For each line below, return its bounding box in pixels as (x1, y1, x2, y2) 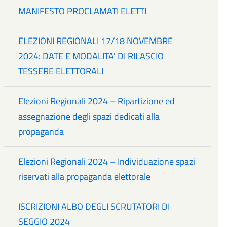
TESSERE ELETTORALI (18, 64, 104, 78)
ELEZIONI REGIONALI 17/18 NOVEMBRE (18, 33, 173, 48)
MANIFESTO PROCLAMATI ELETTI (18, 4, 147, 18)
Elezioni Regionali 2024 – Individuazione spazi (18, 154, 196, 168)
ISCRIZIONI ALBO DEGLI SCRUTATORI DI (18, 199, 170, 213)
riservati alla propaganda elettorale (18, 169, 151, 183)
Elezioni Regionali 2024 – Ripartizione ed (18, 94, 175, 108)
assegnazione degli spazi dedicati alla (18, 109, 160, 123)
